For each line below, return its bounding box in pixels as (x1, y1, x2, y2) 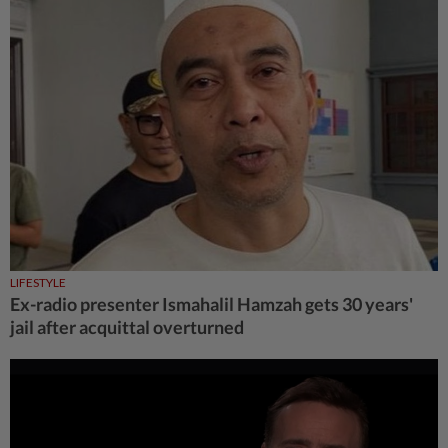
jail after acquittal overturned (10, 316, 244, 339)
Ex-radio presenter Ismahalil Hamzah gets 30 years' (10, 293, 413, 316)
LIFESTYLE (10, 275, 66, 291)
